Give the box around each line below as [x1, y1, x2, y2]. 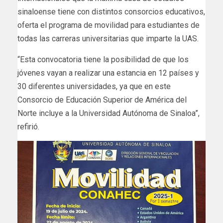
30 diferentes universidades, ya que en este [17, 81, 171, 91]
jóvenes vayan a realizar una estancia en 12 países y [17, 68, 199, 78]
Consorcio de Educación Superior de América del [17, 95, 187, 105]
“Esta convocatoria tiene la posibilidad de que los [17, 54, 189, 64]
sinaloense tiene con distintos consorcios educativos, [17, 6, 205, 16]
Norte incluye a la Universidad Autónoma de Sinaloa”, [17, 108, 200, 118]
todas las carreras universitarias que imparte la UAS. [17, 33, 199, 43]
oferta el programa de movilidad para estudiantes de [17, 20, 200, 30]
